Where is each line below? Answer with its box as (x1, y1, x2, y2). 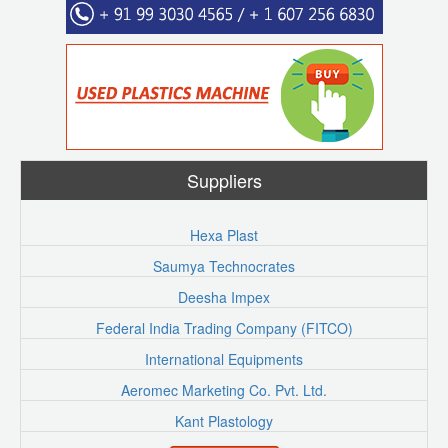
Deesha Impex (178, 286, 270, 307)
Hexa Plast (190, 224, 258, 245)
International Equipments (145, 348, 303, 369)
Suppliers (186, 166, 262, 193)
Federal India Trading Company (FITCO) (95, 317, 353, 338)
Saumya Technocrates (153, 255, 295, 276)
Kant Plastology (175, 410, 273, 431)
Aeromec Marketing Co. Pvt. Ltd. (121, 379, 327, 400)
